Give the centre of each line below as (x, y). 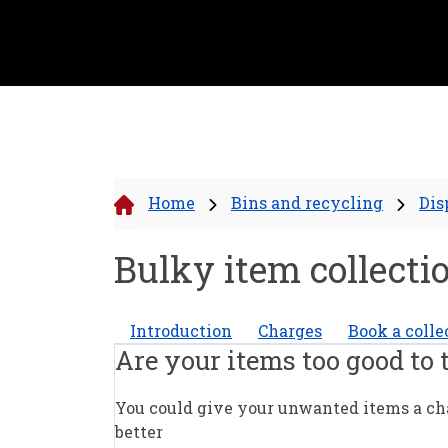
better (139, 431)
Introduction (181, 331)
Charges (290, 331)
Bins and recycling (307, 202)
